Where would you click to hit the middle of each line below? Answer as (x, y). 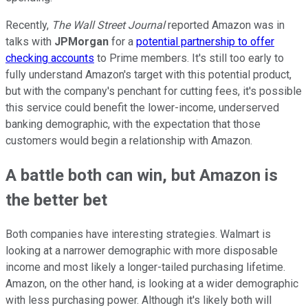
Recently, (29, 25)
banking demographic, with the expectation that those (133, 124)
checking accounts (50, 58)
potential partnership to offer (205, 42)
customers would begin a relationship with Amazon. (129, 141)
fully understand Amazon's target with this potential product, (148, 75)
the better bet (56, 200)
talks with (30, 42)
